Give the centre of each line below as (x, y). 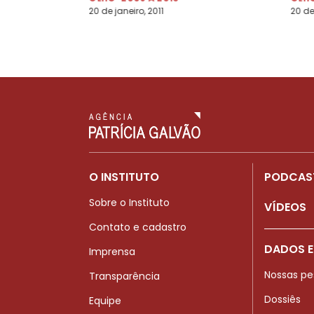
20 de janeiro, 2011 (126, 11)
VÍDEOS (285, 207)
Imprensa (112, 251)
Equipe (105, 300)
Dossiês (282, 300)
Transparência (124, 276)
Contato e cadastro (138, 227)
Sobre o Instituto (129, 202)
